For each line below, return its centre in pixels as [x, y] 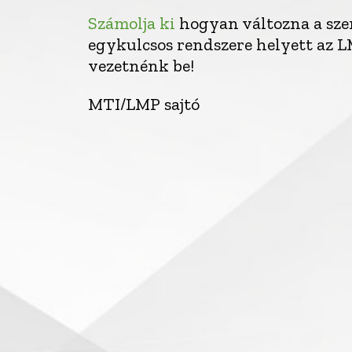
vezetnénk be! [141, 65]
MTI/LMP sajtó [144, 104]
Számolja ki [132, 23]
